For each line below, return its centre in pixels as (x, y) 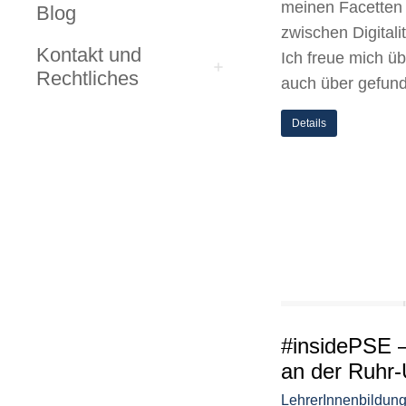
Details (309, 123)
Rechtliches (87, 79)
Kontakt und (89, 55)
